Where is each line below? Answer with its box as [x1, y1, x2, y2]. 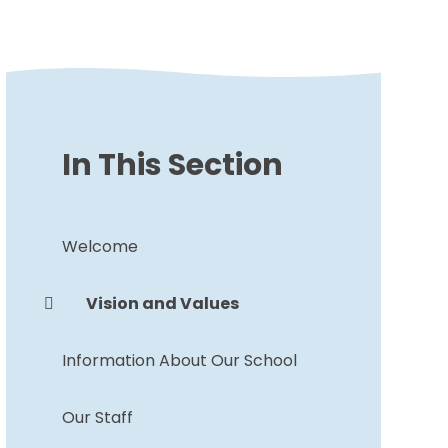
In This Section [61, 143, 283, 186]
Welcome [61, 234, 138, 258]
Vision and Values [85, 291, 239, 315]
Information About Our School [61, 348, 297, 372]
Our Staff [61, 405, 133, 429]
